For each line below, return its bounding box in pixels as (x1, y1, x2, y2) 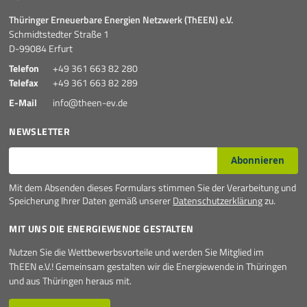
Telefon (9, 61, 40, 76)
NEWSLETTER (9, 124, 70, 139)
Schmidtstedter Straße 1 (9, 27, 110, 42)
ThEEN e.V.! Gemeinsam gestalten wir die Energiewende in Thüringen (9, 259, 288, 274)
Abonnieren (230, 154, 284, 167)
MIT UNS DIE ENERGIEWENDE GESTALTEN (9, 221, 194, 236)
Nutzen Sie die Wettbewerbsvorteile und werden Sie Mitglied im (9, 245, 265, 260)
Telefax (9, 75, 39, 90)
